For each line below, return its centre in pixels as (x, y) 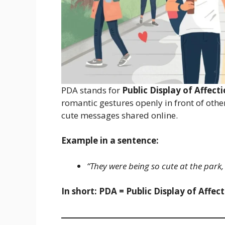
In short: (79, 191)
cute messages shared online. (120, 115)
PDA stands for (92, 90)
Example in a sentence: (110, 141)
